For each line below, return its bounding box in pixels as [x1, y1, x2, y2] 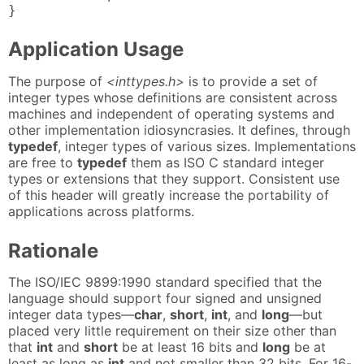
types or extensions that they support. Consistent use [8, 170, 340, 187]
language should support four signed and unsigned [8, 289, 322, 306]
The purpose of [8, 72, 106, 89]
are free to [8, 154, 77, 171]
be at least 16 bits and [118, 338, 262, 355]
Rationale [8, 238, 98, 262]
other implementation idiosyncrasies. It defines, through [8, 121, 350, 138]
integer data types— [8, 305, 134, 323]
